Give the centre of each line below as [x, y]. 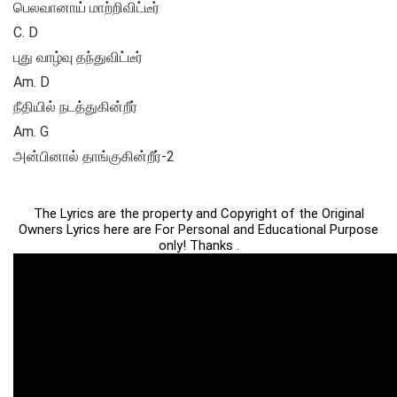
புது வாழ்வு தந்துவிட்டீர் [78, 58]
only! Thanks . [198, 246]
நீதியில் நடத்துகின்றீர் [75, 107]
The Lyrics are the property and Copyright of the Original [198, 214]
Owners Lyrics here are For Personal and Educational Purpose [198, 230]
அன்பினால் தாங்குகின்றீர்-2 [94, 157]
